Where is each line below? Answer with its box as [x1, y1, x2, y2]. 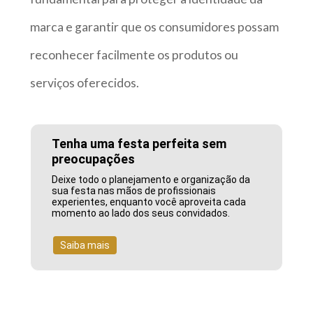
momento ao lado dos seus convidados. [52, 208, 231, 219]
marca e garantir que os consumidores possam [29, 20, 279, 35]
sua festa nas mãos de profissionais [52, 185, 217, 197]
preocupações [52, 152, 136, 167]
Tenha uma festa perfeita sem [52, 136, 227, 152]
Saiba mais [60, 240, 110, 252]
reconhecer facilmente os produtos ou [29, 48, 238, 63]
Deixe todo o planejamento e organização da [52, 174, 251, 186]
